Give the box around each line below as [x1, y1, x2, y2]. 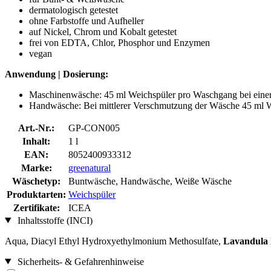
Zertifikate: [13, 202, 60, 213]
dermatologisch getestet [29, 4, 118, 15]
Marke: [21, 162, 52, 173]
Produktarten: [7, 189, 66, 200]
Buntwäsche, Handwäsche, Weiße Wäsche [68, 175, 232, 186]
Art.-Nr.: [18, 122, 54, 133]
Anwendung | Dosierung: [5, 68, 108, 79]
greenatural [68, 162, 111, 173]
